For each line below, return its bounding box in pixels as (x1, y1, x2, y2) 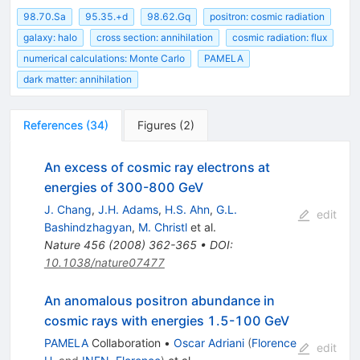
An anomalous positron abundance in (43, 292, 275, 309)
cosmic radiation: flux (232, 31, 327, 44)
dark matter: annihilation (23, 73, 132, 86)
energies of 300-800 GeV (43, 179, 203, 196)
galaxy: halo (23, 31, 77, 44)
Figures (137, 118, 176, 133)
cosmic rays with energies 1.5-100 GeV (43, 313, 289, 329)
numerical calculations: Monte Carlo (23, 52, 185, 65)
